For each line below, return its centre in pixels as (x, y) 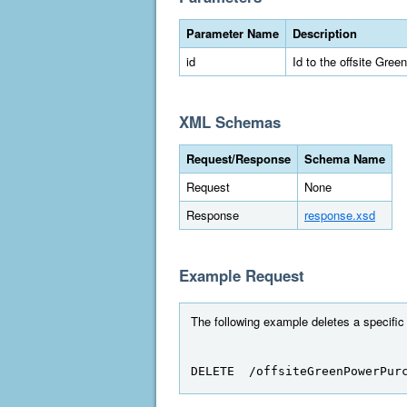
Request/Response (238, 159)
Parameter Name (233, 33)
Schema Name (345, 159)
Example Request (242, 275)
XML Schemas (230, 122)
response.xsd (340, 215)
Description (325, 33)
